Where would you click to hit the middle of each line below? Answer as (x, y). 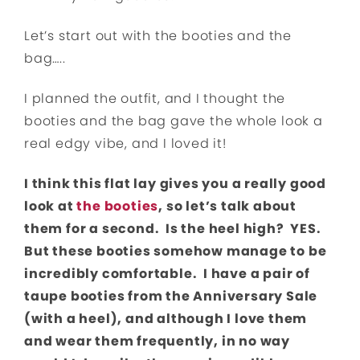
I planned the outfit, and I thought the (155, 99)
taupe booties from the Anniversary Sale (171, 297)
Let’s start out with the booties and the (158, 36)
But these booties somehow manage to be (176, 252)
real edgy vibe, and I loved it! (125, 144)
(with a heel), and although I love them (166, 319)
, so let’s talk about (228, 207)
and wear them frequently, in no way (157, 342)
